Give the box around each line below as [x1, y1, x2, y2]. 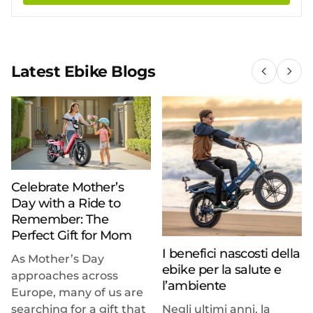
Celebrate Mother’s [11, 179, 124, 195]
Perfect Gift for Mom [11, 227, 132, 243]
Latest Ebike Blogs [11, 61, 156, 81]
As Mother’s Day [11, 252, 104, 265]
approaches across [11, 268, 118, 282]
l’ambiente [162, 278, 226, 293]
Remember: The [11, 211, 108, 227]
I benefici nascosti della [162, 246, 300, 261]
